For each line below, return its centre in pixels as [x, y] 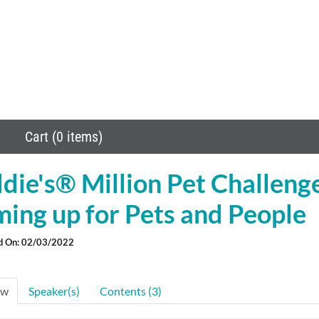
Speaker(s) [54, 291]
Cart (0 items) [62, 137]
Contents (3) [130, 291]
